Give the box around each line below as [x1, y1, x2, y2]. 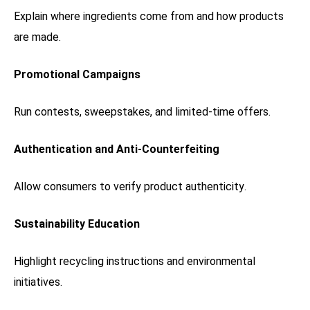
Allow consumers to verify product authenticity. [14, 179, 246, 193]
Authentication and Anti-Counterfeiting [14, 142, 219, 156]
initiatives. [14, 275, 62, 289]
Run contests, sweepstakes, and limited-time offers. [14, 104, 271, 118]
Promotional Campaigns [14, 67, 140, 81]
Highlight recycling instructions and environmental [14, 254, 255, 268]
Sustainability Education [14, 217, 140, 230]
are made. [14, 30, 61, 44]
